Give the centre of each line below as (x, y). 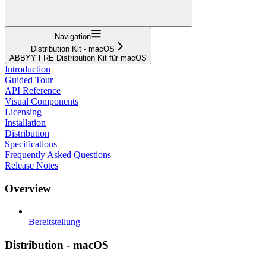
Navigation (73, 36)
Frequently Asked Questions (58, 154)
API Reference (33, 90)
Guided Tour (29, 80)
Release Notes (31, 165)
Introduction (28, 69)
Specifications (31, 144)
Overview (28, 188)
